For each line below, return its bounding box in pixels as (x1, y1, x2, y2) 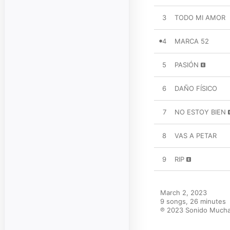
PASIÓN (175, 61, 199, 69)
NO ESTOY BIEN (175, 108, 226, 116)
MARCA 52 (175, 37, 209, 45)
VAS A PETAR (175, 131, 217, 140)
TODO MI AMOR (175, 13, 225, 22)
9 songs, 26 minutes (160, 197, 226, 205)
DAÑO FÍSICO (175, 84, 217, 92)
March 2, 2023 (160, 188, 207, 197)
